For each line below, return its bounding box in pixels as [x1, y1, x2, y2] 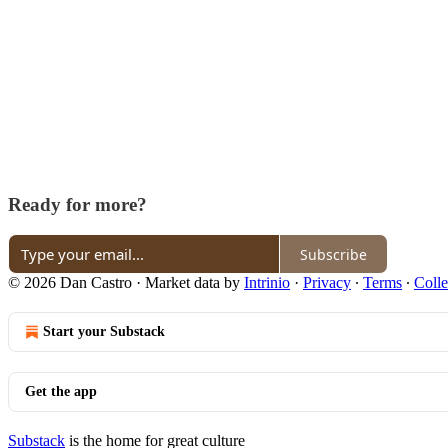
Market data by [145, 274, 244, 292]
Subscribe [300, 244, 367, 264]
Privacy [303, 274, 351, 292]
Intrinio [244, 274, 290, 292]
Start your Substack [43, 324, 165, 340]
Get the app [25, 384, 97, 400]
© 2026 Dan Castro [8, 274, 132, 292]
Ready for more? [8, 193, 147, 215]
